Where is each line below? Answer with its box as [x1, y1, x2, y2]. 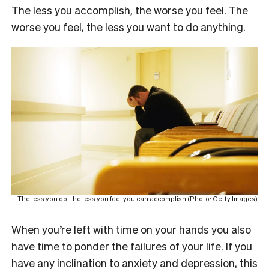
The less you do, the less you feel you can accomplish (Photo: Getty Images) [17, 194, 258, 203]
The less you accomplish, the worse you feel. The [11, 2, 248, 17]
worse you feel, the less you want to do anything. [11, 19, 246, 34]
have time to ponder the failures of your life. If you [11, 238, 252, 253]
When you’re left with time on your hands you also [11, 222, 251, 236]
